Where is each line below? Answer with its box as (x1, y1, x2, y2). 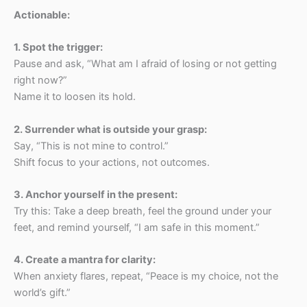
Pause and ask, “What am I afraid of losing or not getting (14, 58, 277, 71)
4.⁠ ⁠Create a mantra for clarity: (14, 254, 156, 267)
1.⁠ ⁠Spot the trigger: (14, 41, 103, 54)
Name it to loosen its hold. (14, 90, 136, 103)
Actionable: (14, 8, 70, 21)
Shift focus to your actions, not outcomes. (14, 156, 210, 169)
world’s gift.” (14, 286, 71, 299)
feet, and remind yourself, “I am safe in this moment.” (14, 221, 260, 234)
